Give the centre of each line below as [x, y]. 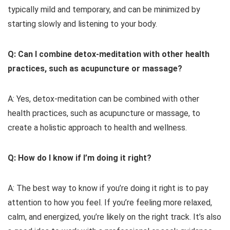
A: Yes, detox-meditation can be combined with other [103, 99]
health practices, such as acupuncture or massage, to [104, 113]
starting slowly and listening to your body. [82, 24]
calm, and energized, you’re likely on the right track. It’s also [114, 217]
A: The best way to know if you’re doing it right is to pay [108, 188]
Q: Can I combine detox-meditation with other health [109, 54]
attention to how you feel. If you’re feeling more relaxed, [110, 203]
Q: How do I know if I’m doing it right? [80, 158]
